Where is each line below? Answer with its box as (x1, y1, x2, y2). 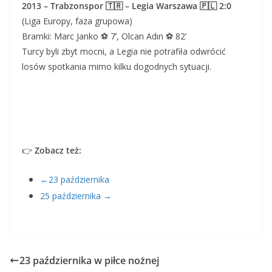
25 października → (40, 190, 112, 202)
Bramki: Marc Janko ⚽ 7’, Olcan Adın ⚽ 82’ (22, 30, 186, 42)
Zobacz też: (35, 144, 81, 156)
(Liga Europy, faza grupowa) (22, 15, 132, 27)
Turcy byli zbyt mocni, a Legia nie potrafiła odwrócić (22, 46, 226, 57)
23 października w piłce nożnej (19, 254, 159, 267)
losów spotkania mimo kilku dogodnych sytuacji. (22, 61, 211, 72)
